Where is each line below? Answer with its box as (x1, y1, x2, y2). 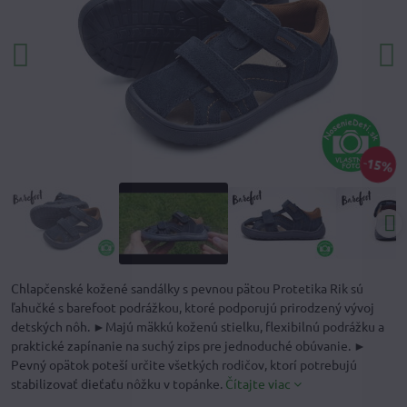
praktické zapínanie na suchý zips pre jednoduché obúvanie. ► (11, 336, 366, 353)
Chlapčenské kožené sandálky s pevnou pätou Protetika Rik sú (11, 279, 363, 296)
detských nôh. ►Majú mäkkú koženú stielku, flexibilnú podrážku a (11, 317, 384, 334)
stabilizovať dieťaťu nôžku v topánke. (11, 374, 225, 392)
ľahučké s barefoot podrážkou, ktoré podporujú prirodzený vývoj (11, 298, 374, 315)
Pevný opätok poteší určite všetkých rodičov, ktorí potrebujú (11, 355, 357, 372)
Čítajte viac (225, 374, 291, 392)
